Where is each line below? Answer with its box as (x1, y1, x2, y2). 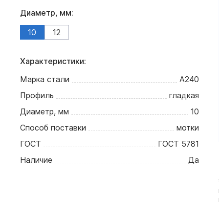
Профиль (20, 90, 54, 100)
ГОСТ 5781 (158, 139, 199, 149)
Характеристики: (20, 56, 86, 66)
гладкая (169, 90, 199, 100)
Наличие (20, 155, 52, 165)
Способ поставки (20, 123, 86, 132)
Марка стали (20, 74, 69, 84)
